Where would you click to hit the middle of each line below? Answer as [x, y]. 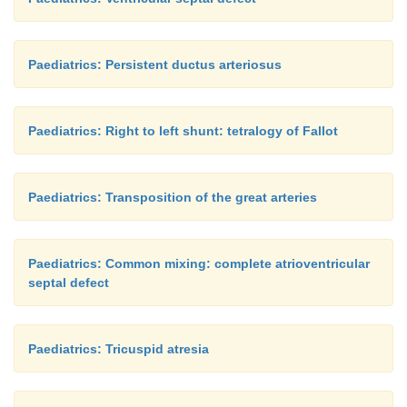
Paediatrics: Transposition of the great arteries [173, 197]
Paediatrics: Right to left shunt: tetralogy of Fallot [183, 131]
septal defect [69, 283]
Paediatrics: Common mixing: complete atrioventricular [199, 263]
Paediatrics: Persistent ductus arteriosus [155, 65]
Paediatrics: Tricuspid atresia [119, 349]
